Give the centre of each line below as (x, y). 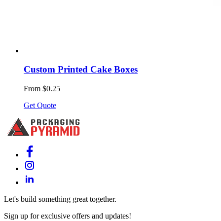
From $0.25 (42, 89)
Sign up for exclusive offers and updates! (68, 216)
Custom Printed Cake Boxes (81, 70)
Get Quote (40, 105)
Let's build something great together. (60, 199)
